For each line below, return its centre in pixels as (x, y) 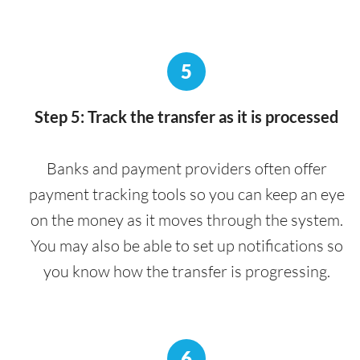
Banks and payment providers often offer (186, 168)
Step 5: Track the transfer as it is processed (186, 116)
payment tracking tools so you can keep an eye (186, 194)
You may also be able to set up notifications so (186, 245)
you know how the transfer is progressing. (186, 271)
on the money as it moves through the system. (186, 219)
